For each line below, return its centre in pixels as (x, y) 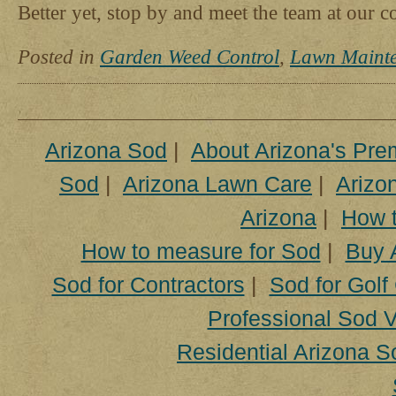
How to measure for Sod (201, 251)
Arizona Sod (106, 150)
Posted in (59, 57)
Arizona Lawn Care (217, 184)
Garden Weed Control (190, 57)
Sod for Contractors (148, 285)
